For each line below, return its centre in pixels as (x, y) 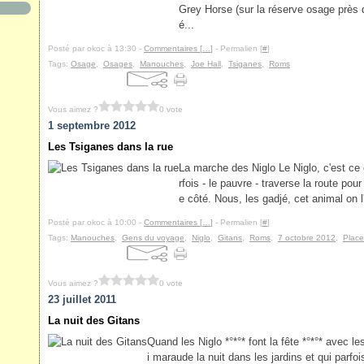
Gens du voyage (153, 238)
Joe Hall (206, 64)
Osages (118, 64)
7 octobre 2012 (307, 238)
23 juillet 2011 (82, 299)
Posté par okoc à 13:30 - (96, 48)
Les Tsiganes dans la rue (110, 147)
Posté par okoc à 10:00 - (96, 222)
